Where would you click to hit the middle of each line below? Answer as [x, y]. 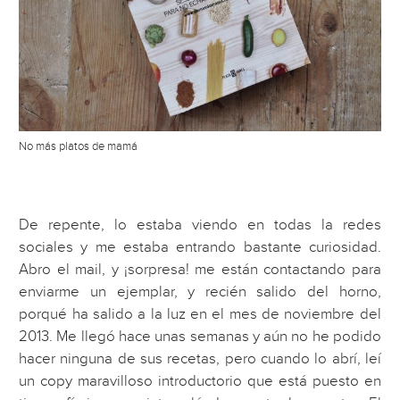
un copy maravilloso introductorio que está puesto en [200, 382]
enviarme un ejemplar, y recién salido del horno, [200, 292]
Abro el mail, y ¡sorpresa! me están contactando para [200, 270]
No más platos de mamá [79, 146]
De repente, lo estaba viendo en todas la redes [200, 225]
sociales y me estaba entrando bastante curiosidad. [200, 248]
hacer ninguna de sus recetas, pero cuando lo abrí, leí [200, 359]
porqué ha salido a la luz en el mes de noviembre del [200, 315]
